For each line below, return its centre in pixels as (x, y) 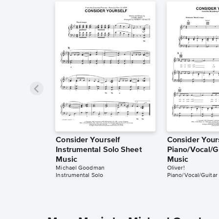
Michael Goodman (80, 168)
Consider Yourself (88, 141)
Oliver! (176, 168)
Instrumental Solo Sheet (99, 150)
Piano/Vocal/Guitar (192, 176)
